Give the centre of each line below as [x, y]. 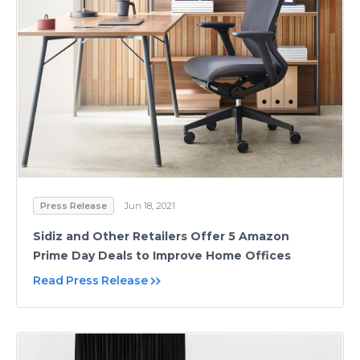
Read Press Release [90, 281]
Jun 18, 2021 [150, 206]
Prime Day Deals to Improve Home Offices [162, 256]
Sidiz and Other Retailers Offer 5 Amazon [161, 237]
